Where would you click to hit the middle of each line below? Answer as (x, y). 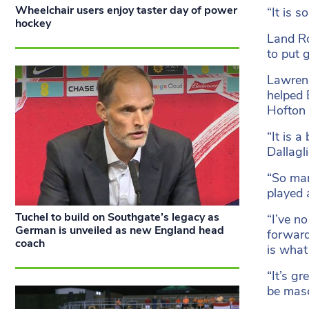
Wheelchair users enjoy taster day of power (126, 11)
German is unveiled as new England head (120, 231)
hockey (33, 24)
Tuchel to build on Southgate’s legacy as (117, 218)
